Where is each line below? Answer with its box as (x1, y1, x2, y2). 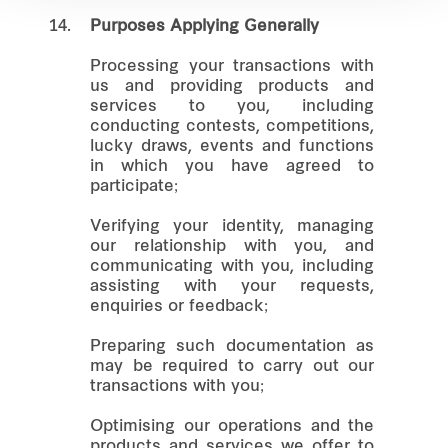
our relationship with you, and (90, 238, 374, 255)
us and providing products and (90, 78, 374, 95)
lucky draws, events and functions (90, 138, 374, 155)
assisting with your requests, (90, 278, 374, 295)
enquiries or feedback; (90, 298, 268, 315)
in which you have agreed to (90, 158, 374, 175)
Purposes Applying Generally (90, 18, 319, 35)
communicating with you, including (90, 258, 374, 275)
